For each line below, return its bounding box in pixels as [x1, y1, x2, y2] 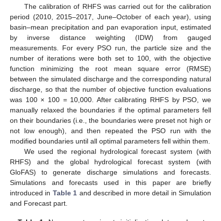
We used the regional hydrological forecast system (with [24, 147, 211, 155]
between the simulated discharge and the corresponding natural [10, 74, 211, 83]
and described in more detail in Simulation [77, 188, 212, 197]
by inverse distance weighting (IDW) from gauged [10, 33, 211, 41]
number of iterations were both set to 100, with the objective [10, 54, 211, 62]
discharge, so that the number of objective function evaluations [10, 85, 211, 93]
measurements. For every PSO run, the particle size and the [10, 43, 211, 52]
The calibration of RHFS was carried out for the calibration [24, 2, 211, 10]
